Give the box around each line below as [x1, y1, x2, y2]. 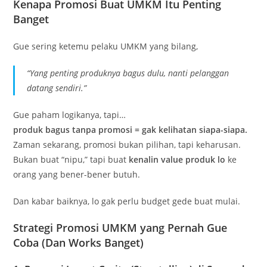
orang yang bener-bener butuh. [13, 168, 141, 180]
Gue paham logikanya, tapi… [13, 108, 126, 120]
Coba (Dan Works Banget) [13, 235, 144, 250]
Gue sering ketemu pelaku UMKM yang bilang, [13, 40, 198, 52]
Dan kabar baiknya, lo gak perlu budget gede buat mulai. [13, 195, 241, 207]
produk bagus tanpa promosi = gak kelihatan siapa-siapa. [13, 123, 248, 135]
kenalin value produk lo [129, 153, 226, 165]
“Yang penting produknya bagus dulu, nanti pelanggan [27, 67, 229, 79]
